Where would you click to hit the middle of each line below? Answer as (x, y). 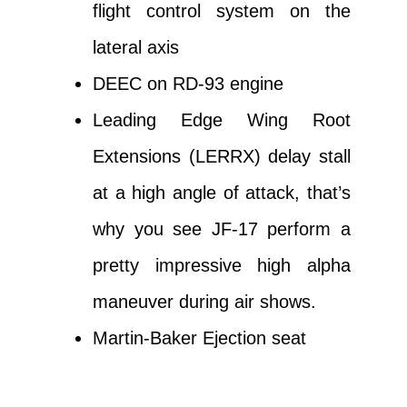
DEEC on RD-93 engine (188, 84)
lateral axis (136, 48)
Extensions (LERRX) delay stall (222, 157)
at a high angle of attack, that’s (222, 193)
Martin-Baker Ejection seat (199, 338)
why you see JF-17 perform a (222, 229)
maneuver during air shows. (204, 302)
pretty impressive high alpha (222, 266)
